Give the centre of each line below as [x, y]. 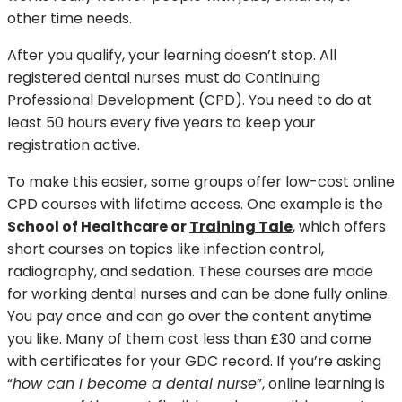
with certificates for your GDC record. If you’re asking [194, 362]
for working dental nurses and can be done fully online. [199, 294]
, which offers [339, 227]
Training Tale [241, 227]
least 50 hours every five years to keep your [162, 123]
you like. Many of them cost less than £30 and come [189, 339]
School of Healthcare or [98, 227]
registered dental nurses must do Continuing [164, 78]
